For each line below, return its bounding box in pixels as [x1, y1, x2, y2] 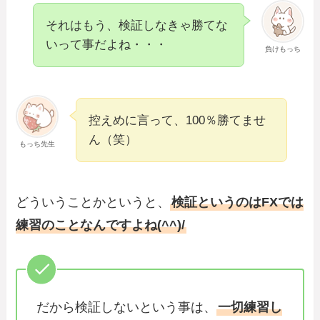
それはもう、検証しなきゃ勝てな [46, 18, 229, 32]
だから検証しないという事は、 [36, 299, 217, 314]
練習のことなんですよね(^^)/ [16, 218, 186, 233]
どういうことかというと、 [16, 195, 171, 210]
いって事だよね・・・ [46, 37, 168, 51]
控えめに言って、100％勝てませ [89, 114, 266, 128]
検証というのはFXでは [171, 195, 304, 210]
